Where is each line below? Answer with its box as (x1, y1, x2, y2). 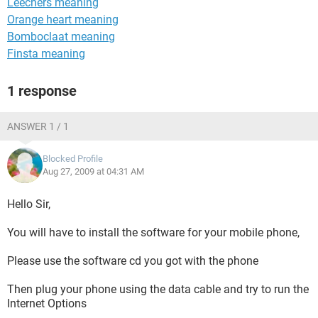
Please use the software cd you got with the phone (7, 254, 258, 268)
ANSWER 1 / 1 (7, 121, 69, 132)
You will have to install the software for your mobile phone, (7, 226, 300, 239)
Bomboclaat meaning (7, 30, 115, 43)
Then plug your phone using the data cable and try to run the (7, 283, 309, 296)
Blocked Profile (43, 153, 103, 164)
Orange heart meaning (7, 13, 119, 26)
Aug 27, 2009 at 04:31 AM (43, 166, 144, 177)
